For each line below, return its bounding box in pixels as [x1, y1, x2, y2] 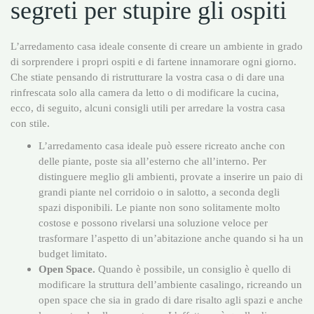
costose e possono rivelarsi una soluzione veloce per [39, 216, 268, 228]
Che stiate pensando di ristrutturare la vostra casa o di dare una [11, 70, 285, 83]
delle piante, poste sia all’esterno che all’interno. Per [39, 154, 266, 167]
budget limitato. [39, 247, 107, 259]
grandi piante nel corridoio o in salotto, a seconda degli [39, 185, 280, 198]
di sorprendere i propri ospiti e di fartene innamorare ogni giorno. [11, 55, 296, 67]
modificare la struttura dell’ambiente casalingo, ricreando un [39, 278, 302, 290]
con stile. [11, 116, 50, 129]
